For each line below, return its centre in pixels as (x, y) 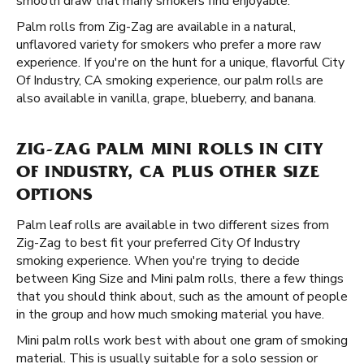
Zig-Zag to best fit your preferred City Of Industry (158, 243)
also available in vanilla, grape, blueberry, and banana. (166, 98)
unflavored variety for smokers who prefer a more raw (169, 45)
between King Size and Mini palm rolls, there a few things (180, 279)
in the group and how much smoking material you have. (170, 314)
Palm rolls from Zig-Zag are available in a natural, (156, 27)
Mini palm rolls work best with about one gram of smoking (182, 340)
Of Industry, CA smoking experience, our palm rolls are (170, 80)
